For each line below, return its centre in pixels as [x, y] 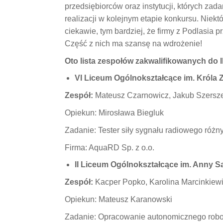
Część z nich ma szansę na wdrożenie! [133, 44]
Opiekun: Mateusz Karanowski [118, 199]
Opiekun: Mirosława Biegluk [114, 113]
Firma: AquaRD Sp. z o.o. [109, 148]
